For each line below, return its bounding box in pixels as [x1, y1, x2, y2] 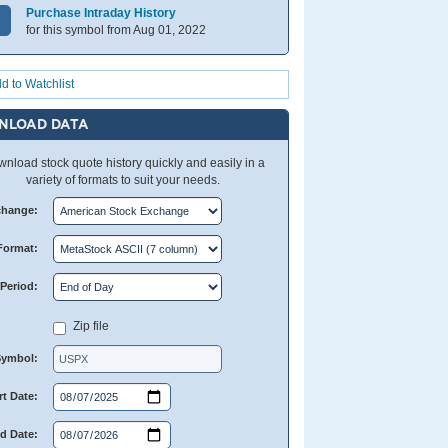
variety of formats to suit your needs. [26, 173, 221, 187]
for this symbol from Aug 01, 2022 [26, 23, 207, 37]
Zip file [72, 319, 109, 333]
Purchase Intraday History [26, 6, 177, 20]
